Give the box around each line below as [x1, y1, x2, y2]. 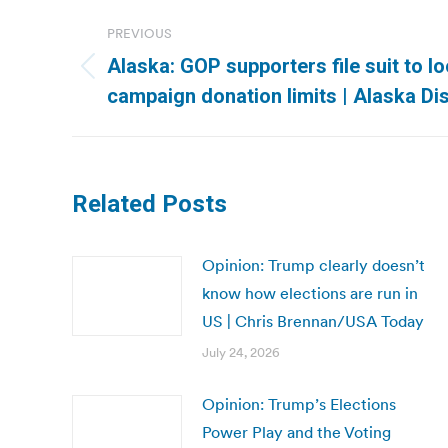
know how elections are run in [202, 283, 418, 303]
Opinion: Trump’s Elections [202, 394, 396, 414]
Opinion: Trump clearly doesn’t [202, 255, 425, 275]
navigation [71, 40, 233, 80]
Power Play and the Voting [202, 422, 391, 442]
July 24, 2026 [202, 344, 280, 361]
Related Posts [72, 190, 227, 218]
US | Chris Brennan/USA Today [202, 311, 424, 331]
